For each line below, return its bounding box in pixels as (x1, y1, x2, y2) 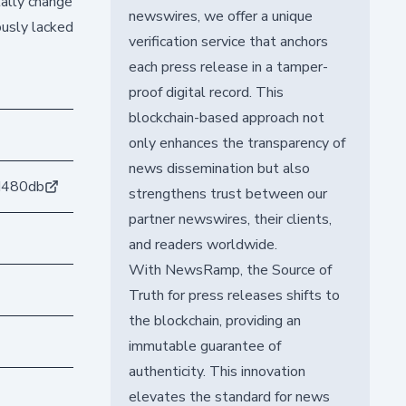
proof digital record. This (128, 82, 284, 102)
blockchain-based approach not (128, 107, 324, 128)
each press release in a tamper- (128, 56, 328, 77)
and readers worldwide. (128, 234, 277, 255)
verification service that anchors (128, 31, 328, 52)
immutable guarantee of (128, 335, 281, 356)
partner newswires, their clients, (128, 208, 332, 229)
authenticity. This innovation (128, 361, 305, 382)
